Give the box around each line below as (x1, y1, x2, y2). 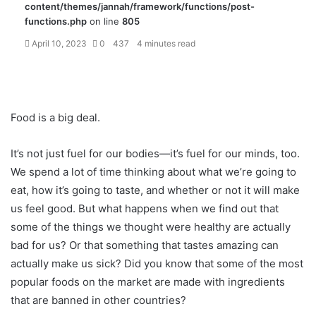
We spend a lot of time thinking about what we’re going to (11, 165, 296, 178)
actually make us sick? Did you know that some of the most (11, 257, 303, 270)
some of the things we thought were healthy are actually (11, 220, 291, 233)
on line (87, 16, 122, 27)
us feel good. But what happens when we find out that (11, 202, 279, 215)
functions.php (25, 16, 87, 27)
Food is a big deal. (11, 111, 100, 124)
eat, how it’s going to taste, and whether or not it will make (11, 183, 300, 197)
